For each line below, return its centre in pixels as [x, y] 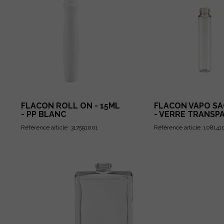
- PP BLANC [43, 114]
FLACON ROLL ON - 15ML [70, 106]
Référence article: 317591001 [59, 127]
